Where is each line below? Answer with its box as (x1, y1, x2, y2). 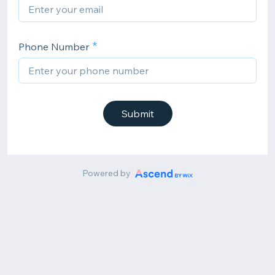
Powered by (82, 168, 131, 179)
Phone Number (18, 41, 89, 53)
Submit (121, 107, 154, 120)
